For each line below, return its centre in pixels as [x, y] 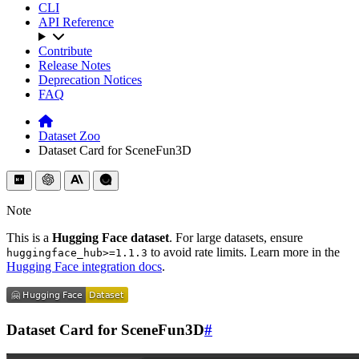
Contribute [65, 51]
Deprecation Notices [90, 80]
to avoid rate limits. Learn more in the [244, 252]
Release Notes [75, 65]
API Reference [76, 22]
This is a [29, 238]
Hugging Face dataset [111, 238]
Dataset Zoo [69, 136]
